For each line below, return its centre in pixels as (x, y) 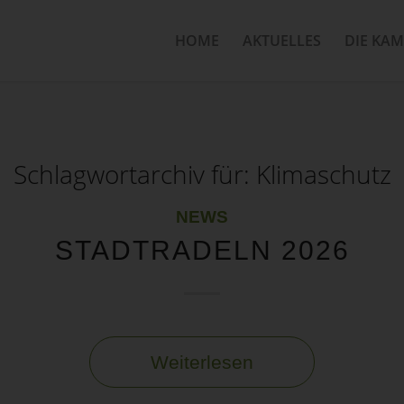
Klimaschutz (323, 174)
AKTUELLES (281, 41)
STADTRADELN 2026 (202, 250)
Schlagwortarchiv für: (134, 174)
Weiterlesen (202, 362)
